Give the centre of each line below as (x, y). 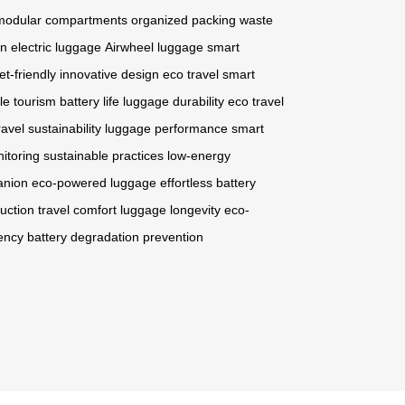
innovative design (109, 75)
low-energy (199, 156)
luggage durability (174, 102)
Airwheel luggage (154, 47)
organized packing (184, 20)
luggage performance (166, 129)
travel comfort (77, 210)
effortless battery (208, 183)
